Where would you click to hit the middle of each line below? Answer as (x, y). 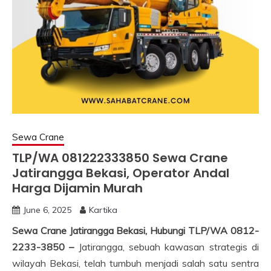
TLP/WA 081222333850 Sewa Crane (120, 158)
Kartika (103, 210)
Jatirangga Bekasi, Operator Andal (121, 173)
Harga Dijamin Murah (77, 188)
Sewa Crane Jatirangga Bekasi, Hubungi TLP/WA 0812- (135, 230)
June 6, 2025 (47, 210)
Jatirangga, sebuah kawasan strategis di (169, 247)
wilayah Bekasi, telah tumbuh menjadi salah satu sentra (135, 263)
